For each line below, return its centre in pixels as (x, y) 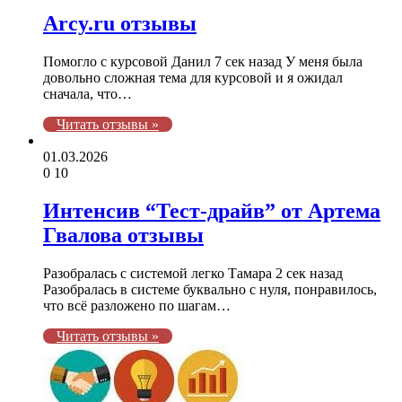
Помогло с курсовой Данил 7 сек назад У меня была (203, 61)
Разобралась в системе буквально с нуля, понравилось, (210, 289)
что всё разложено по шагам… (137, 305)
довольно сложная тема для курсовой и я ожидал (193, 77)
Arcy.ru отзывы (120, 23)
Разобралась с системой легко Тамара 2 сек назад (193, 273)
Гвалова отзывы (123, 235)
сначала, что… (87, 93)
